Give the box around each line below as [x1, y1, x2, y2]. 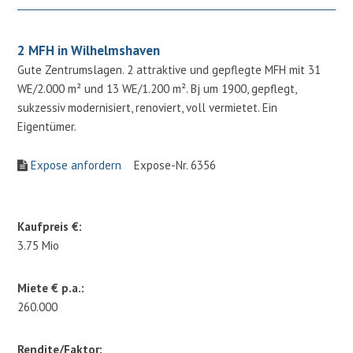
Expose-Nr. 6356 [121, 157, 217, 173]
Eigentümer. [17, 118, 77, 134]
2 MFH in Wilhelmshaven [17, 41, 161, 59]
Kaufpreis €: [17, 218, 83, 234]
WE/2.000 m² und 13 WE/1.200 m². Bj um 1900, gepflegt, [17, 80, 297, 96]
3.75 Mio [17, 237, 60, 253]
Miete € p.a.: [17, 280, 85, 295]
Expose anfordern [31, 157, 122, 173]
